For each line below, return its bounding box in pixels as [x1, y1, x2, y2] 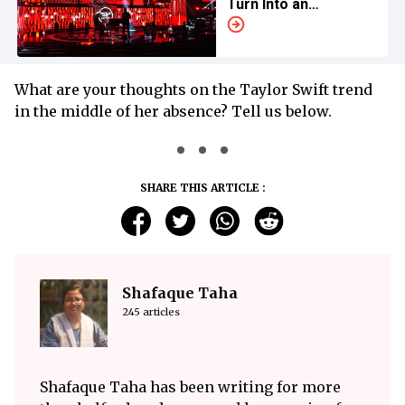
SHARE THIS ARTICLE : [139, 180, 266, 194]
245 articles [122, 305, 180, 318]
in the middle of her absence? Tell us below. [14, 101, 332, 120]
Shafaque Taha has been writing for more [40, 377, 341, 396]
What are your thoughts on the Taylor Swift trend [14, 80, 372, 99]
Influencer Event [226, 16, 339, 34]
